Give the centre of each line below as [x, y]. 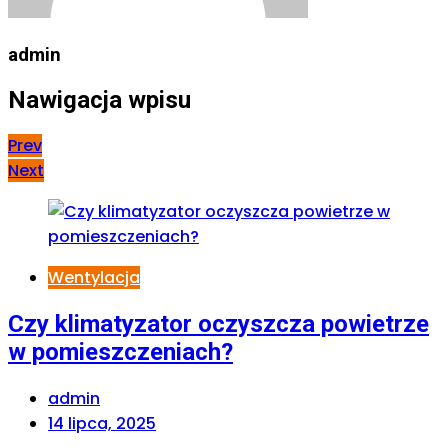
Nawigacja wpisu [99, 99]
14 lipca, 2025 [102, 424]
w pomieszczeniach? [120, 352]
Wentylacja [94, 278]
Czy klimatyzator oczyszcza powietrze [218, 324]
